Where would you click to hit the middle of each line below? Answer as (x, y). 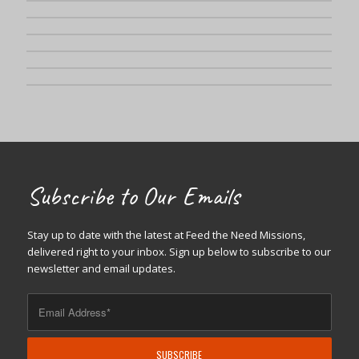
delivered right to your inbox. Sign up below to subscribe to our (179, 252)
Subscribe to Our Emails (133, 196)
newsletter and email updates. (101, 269)
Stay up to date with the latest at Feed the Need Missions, (166, 235)
